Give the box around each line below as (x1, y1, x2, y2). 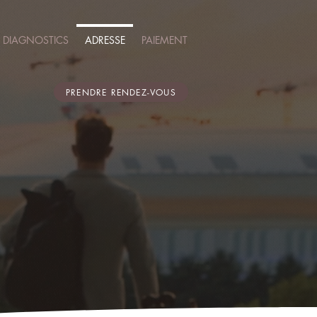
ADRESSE (84, 33, 125, 47)
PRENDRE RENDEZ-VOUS (66, 86, 176, 98)
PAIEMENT (141, 33, 188, 47)
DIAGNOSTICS (2, 33, 69, 47)
